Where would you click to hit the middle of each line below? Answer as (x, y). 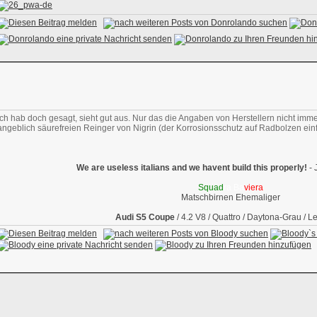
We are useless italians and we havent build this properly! (192, 168)
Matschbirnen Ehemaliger (231, 197)
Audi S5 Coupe (145, 217)
